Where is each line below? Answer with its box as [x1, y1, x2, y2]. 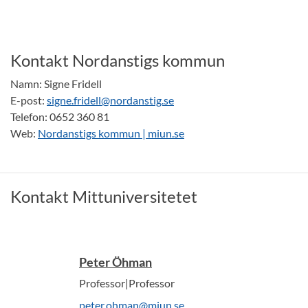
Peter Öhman [79, 254, 152, 270]
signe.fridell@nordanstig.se [47, 93, 174, 107]
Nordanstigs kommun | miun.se [38, 126, 184, 140]
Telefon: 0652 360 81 [10, 110, 109, 124]
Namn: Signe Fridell [10, 77, 102, 91]
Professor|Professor [79, 276, 175, 290]
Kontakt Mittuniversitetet [10, 186, 197, 207]
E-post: [10, 93, 47, 107]
